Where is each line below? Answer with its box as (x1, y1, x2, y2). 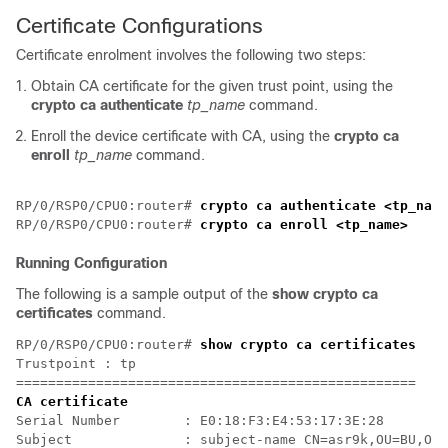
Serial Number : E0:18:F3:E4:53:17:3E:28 (16, 412, 384, 428)
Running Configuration (16, 254, 167, 271)
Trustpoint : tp (16, 355, 136, 371)
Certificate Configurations (16, 13, 263, 37)
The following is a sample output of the (16, 285, 272, 302)
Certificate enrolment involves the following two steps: (16, 46, 366, 63)
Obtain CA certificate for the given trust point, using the (31, 77, 393, 94)
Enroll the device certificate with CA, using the (31, 127, 334, 144)
